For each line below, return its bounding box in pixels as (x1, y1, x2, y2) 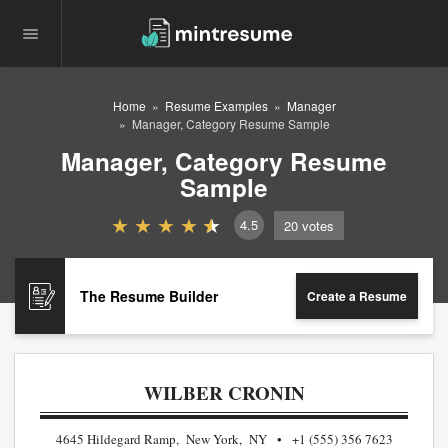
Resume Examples (164, 97, 268, 114)
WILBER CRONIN (143, 379, 305, 406)
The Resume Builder (80, 285, 218, 306)
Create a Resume (307, 287, 407, 305)
